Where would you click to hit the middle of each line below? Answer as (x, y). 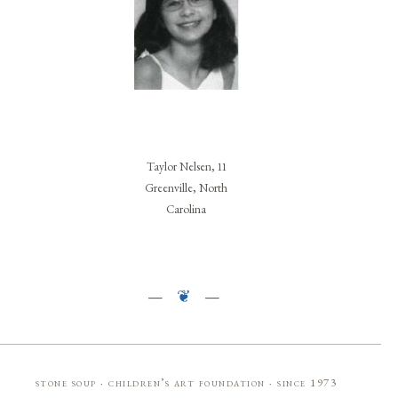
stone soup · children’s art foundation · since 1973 (186, 382)
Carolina (187, 209)
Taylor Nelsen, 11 (186, 166)
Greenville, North (187, 187)
